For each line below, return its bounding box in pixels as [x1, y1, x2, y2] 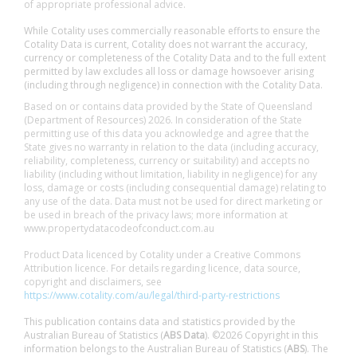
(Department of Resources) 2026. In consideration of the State [24, 113, 302, 127]
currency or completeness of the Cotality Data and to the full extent [24, 51, 326, 65]
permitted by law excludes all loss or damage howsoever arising [24, 65, 314, 78]
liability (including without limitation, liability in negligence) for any [24, 167, 317, 181]
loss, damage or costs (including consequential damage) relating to [24, 181, 327, 194]
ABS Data [163, 328, 205, 342]
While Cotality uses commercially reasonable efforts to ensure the [24, 24, 320, 37]
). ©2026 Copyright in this [205, 328, 318, 342]
